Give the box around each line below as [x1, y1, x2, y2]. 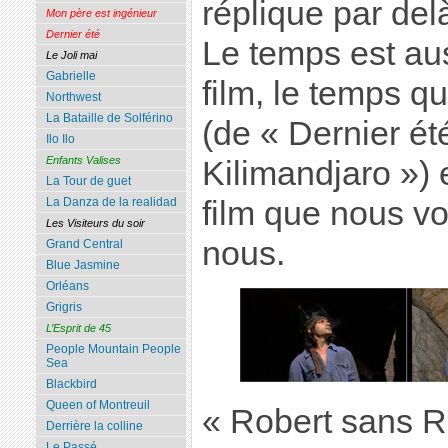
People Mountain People [45, 342, 181, 357]
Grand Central [45, 237, 123, 252]
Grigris [45, 300, 82, 315]
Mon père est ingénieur [45, 7, 157, 20]
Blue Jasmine [45, 258, 120, 273]
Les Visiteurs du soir [45, 217, 145, 230]
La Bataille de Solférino [45, 111, 173, 126]
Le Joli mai [45, 49, 97, 62]
